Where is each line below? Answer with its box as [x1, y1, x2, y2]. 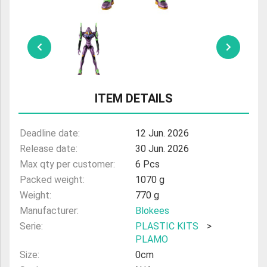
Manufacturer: [20, 205, 79, 217]
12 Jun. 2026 [135, 128, 189, 139]
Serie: [20, 221, 43, 232]
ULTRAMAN [55, 9, 113, 22]
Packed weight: [20, 174, 85, 186]
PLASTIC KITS [135, 221, 198, 232]
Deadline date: [20, 128, 80, 139]
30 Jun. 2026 [135, 143, 189, 155]
